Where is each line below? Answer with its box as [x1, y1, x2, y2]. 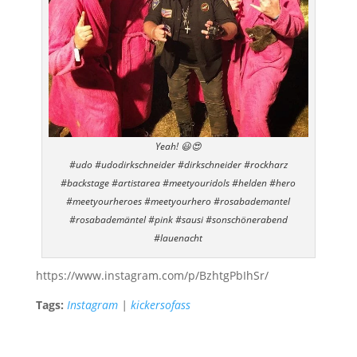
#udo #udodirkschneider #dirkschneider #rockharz [69, 158, 288, 172]
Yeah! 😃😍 [155, 139, 202, 154]
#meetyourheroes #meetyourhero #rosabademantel [66, 194, 291, 209]
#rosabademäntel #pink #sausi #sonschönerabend [69, 213, 288, 227]
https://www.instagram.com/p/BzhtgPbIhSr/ [35, 268, 269, 284]
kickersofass [130, 297, 190, 313]
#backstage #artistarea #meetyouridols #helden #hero [61, 176, 296, 190]
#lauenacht [154, 231, 203, 245]
